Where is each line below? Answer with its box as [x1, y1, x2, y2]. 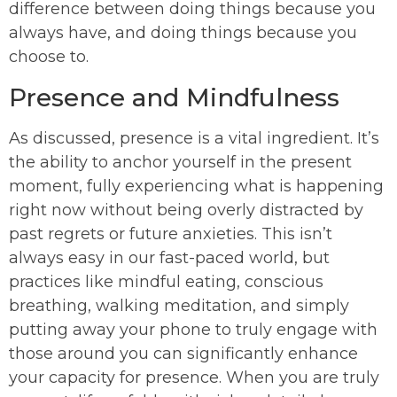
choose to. [9, 47, 89, 67]
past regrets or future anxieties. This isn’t [9, 224, 332, 245]
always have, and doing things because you [9, 23, 357, 43]
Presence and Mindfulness [9, 82, 339, 113]
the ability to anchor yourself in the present [9, 152, 352, 173]
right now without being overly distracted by [9, 200, 363, 221]
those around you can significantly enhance [9, 344, 358, 364]
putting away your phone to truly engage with [9, 320, 378, 340]
